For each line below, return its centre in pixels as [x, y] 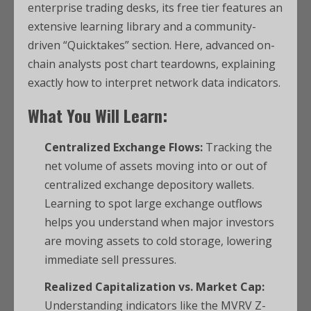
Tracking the [237, 148]
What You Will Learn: [98, 116]
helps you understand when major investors [159, 222]
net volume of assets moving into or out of [156, 166]
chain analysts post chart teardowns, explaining [152, 64]
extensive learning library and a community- [142, 27]
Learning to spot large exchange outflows [153, 204]
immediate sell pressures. [110, 260]
